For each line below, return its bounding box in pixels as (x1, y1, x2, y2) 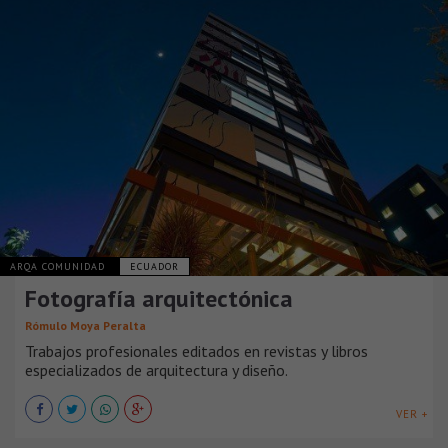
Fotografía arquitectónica (25, 282, 293, 314)
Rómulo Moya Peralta (25, 317, 146, 333)
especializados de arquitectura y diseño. (25, 359, 288, 380)
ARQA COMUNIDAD (10, 259, 109, 273)
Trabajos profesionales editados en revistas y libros (25, 340, 368, 361)
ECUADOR (130, 259, 179, 273)
